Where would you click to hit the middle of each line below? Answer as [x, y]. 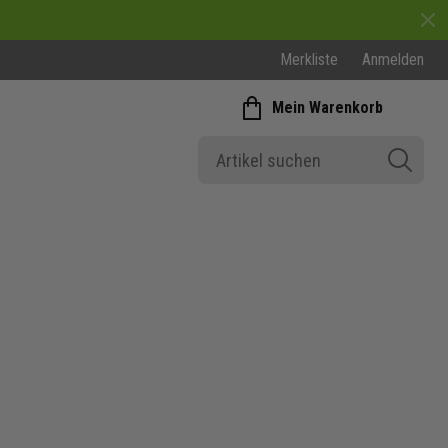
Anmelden [393, 59]
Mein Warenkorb [327, 107]
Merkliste [309, 59]
